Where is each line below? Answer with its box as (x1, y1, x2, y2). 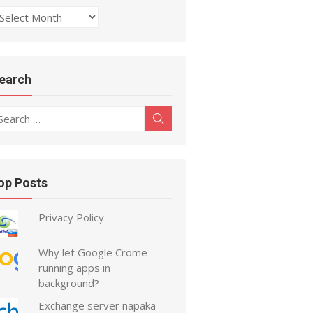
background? (38, 276, 100, 291)
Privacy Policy (38, 210, 105, 225)
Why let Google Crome (38, 245, 148, 260)
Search (163, 111, 200, 126)
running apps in (38, 261, 111, 275)
